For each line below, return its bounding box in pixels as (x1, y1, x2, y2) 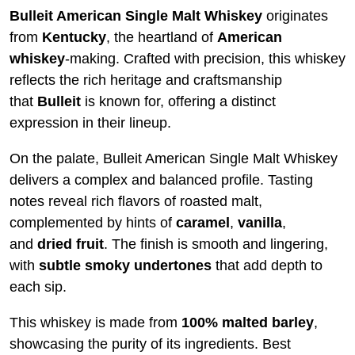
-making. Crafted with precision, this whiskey (65, 51, 345, 67)
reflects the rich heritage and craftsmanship (10, 72, 282, 89)
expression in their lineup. (10, 115, 171, 132)
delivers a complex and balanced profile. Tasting (10, 172, 313, 189)
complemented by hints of (10, 215, 172, 231)
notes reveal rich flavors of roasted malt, (10, 193, 262, 210)
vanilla (238, 215, 282, 231)
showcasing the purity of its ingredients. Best (10, 336, 291, 353)
